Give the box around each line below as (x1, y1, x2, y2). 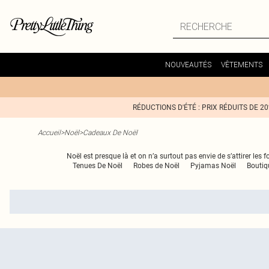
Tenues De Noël (72, 162, 122, 170)
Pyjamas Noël (190, 162, 236, 170)
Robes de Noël (133, 162, 180, 170)
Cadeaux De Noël (83, 128, 138, 137)
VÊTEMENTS (220, 60, 262, 69)
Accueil (38, 128, 61, 137)
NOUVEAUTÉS (165, 60, 211, 69)
